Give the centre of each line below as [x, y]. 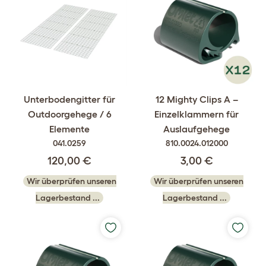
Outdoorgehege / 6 [69, 114]
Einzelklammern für [197, 114]
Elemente [69, 129]
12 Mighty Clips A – [197, 99]
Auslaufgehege [197, 129]
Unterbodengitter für [69, 99]
